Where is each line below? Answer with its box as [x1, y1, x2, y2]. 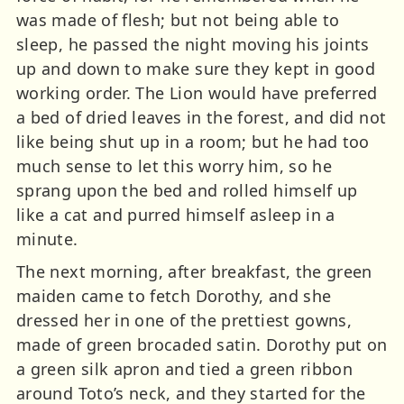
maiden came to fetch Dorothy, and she [16, 284, 332, 307]
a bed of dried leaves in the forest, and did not [16, 106, 387, 128]
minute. [16, 227, 78, 250]
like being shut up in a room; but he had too [16, 130, 370, 152]
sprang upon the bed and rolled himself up [16, 179, 358, 201]
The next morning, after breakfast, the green [16, 260, 372, 282]
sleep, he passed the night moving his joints [16, 32, 370, 55]
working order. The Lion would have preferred [16, 81, 378, 104]
